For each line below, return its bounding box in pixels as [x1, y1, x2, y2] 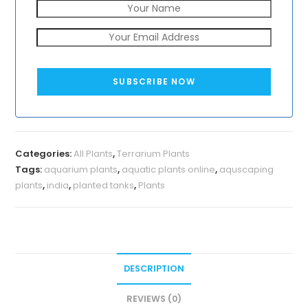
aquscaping [219, 162, 274, 176]
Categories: [15, 146, 74, 160]
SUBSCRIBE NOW [113, 75, 195, 87]
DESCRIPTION [124, 262, 184, 274]
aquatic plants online [122, 162, 216, 176]
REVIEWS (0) [126, 292, 181, 305]
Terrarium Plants [117, 146, 190, 160]
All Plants [74, 146, 113, 160]
